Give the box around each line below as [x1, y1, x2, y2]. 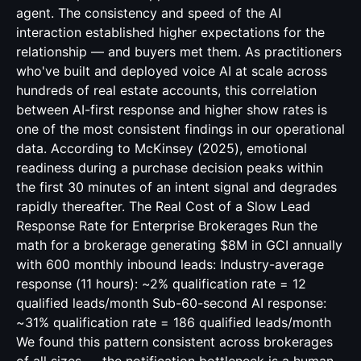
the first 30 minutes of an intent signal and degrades [16, 179, 337, 195]
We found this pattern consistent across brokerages [16, 334, 333, 350]
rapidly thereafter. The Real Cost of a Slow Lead [16, 198, 310, 214]
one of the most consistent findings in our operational [16, 121, 345, 137]
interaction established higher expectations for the [16, 24, 325, 40]
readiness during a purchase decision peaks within [16, 160, 323, 176]
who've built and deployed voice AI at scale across [16, 63, 327, 79]
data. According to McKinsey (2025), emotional [16, 140, 307, 156]
